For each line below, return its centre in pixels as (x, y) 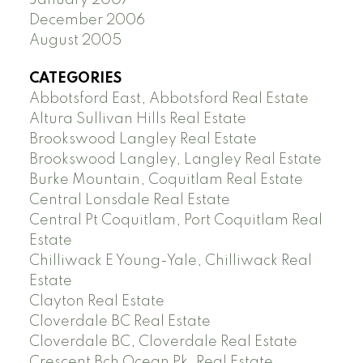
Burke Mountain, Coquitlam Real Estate (166, 179)
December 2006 (87, 20)
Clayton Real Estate (96, 301)
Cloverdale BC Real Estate (120, 321)
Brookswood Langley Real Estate (143, 139)
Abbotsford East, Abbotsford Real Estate (169, 98)
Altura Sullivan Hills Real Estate (137, 119)
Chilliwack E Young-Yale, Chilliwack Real (170, 261)
